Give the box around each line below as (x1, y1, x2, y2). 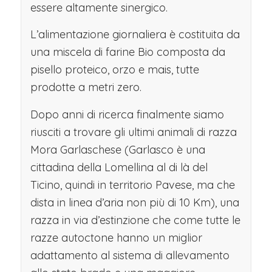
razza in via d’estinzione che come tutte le (30, 212, 240, 227)
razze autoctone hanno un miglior (30, 230, 202, 245)
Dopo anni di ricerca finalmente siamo (30, 107, 224, 121)
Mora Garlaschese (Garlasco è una (30, 142, 205, 157)
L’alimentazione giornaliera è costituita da (30, 27, 240, 42)
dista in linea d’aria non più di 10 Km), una (30, 195, 239, 209)
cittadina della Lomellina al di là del (30, 160, 208, 174)
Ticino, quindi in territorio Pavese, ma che (30, 177, 235, 192)
